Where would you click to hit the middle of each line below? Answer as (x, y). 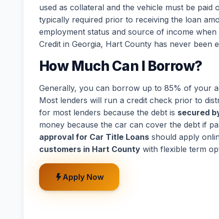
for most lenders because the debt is (108, 112)
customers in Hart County (90, 149)
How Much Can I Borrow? (121, 66)
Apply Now (83, 177)
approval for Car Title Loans (94, 137)
